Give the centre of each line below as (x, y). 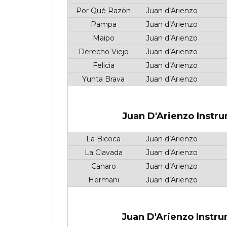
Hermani (102, 180)
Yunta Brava (102, 79)
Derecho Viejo (102, 52)
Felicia (102, 65)
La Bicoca (102, 139)
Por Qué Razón (102, 11)
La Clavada (102, 153)
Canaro (102, 166)
